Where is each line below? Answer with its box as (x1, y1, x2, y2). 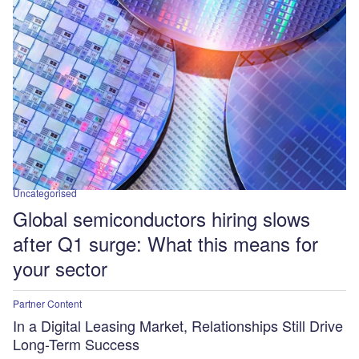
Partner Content (13, 296, 82, 310)
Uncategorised (13, 185, 77, 200)
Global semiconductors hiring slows (13, 204, 310, 232)
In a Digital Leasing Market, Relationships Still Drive (13, 314, 343, 336)
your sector (13, 253, 107, 282)
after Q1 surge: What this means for (13, 228, 318, 257)
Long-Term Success (13, 333, 139, 354)
